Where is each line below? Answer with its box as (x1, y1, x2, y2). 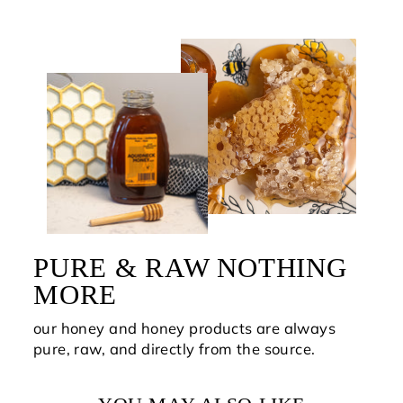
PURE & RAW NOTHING (33, 252, 347, 283)
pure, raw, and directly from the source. (33, 338, 316, 358)
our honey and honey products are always (33, 318, 336, 337)
